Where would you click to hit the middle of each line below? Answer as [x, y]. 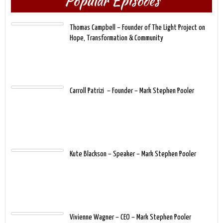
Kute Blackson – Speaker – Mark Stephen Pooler [133, 154]
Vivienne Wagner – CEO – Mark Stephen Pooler [130, 217]
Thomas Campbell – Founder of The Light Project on [137, 27]
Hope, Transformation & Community [116, 38]
